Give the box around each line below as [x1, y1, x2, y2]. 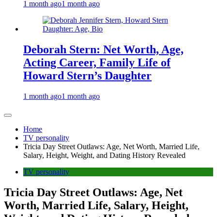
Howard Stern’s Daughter [23, 69, 152, 82]
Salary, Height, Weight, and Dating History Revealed [23, 151, 186, 160]
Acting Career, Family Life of [23, 56, 170, 69]
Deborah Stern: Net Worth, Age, [23, 43, 184, 56]
